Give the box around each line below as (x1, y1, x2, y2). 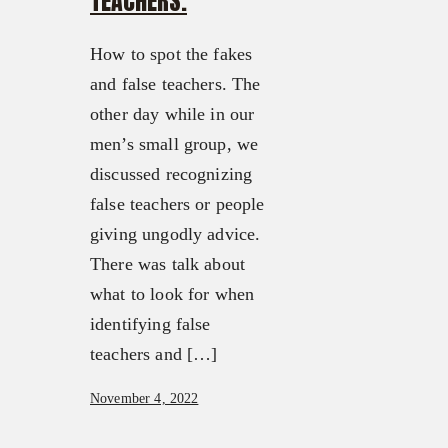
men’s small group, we (90, 134, 259, 155)
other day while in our (90, 104, 255, 125)
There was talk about (90, 254, 245, 275)
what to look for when (90, 284, 255, 305)
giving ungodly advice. (90, 224, 261, 245)
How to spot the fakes (90, 44, 253, 65)
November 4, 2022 (90, 391, 199, 407)
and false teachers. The (90, 74, 261, 95)
